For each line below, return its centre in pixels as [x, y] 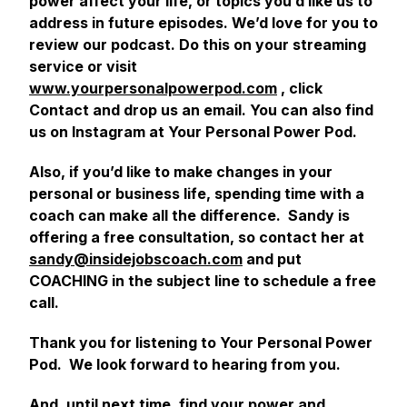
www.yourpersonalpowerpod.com [153, 88]
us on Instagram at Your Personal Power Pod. [193, 132]
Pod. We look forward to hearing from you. [185, 364]
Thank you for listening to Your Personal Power [201, 342]
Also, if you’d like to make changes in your [181, 172]
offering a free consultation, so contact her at [197, 237]
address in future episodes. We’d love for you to [203, 23]
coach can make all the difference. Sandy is [189, 215]
